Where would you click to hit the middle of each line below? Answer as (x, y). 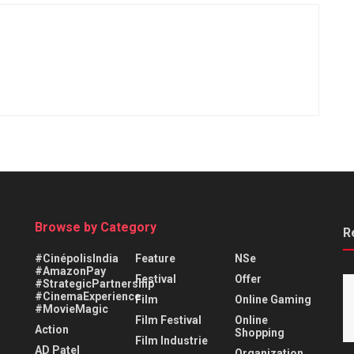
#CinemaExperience (88, 296)
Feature (155, 258)
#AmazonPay (70, 271)
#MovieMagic (72, 309)
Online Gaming (273, 299)
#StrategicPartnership (94, 283)
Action (52, 329)
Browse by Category (96, 227)
